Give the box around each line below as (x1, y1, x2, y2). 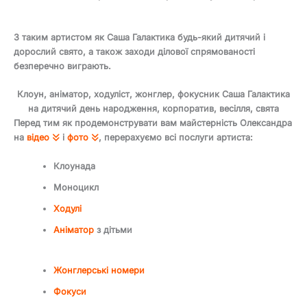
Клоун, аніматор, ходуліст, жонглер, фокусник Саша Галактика (17, 89, 290, 100)
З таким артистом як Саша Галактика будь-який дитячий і (14, 32, 265, 43)
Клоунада (53, 160, 96, 171)
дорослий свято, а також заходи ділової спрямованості (14, 47, 255, 58)
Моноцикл (53, 182, 99, 193)
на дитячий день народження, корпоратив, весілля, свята (28, 103, 279, 114)
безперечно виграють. (14, 61, 111, 72)
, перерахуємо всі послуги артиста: (99, 132, 253, 143)
